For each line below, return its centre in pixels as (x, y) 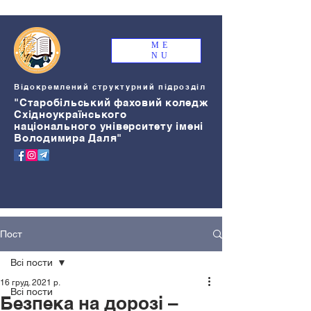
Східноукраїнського (70, 114)
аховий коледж (166, 102)
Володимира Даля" (68, 138)
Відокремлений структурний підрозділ (110, 87)
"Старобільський (62, 102)
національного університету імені (109, 126)
